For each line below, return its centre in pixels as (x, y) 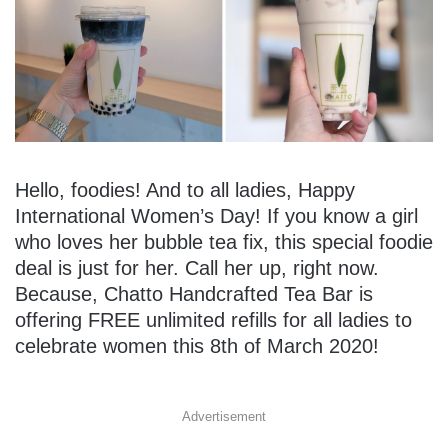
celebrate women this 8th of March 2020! (197, 346)
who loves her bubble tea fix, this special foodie (224, 242)
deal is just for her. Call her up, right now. (197, 268)
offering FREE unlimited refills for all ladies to (213, 320)
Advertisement (224, 417)
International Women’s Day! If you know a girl (216, 216)
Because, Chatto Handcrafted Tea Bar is (194, 294)
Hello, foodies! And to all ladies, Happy (185, 190)
